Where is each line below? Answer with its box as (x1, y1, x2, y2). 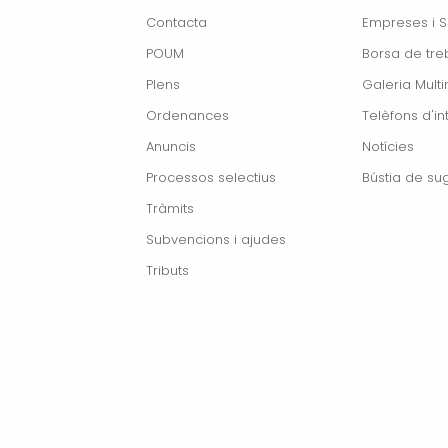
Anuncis (145, 136, 196, 156)
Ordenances (145, 105, 229, 125)
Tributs (145, 260, 189, 280)
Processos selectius (145, 167, 276, 187)
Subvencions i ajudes (145, 229, 286, 249)
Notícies (361, 136, 414, 156)
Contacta (145, 12, 207, 32)
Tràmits (145, 198, 194, 218)
